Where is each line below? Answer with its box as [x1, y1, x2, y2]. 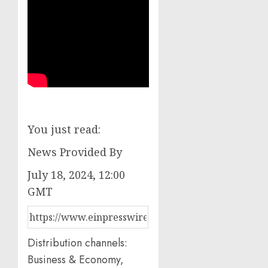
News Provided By [28, 145, 122, 160]
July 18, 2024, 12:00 [28, 167, 125, 182]
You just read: [28, 122, 100, 137]
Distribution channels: [28, 235, 127, 251]
